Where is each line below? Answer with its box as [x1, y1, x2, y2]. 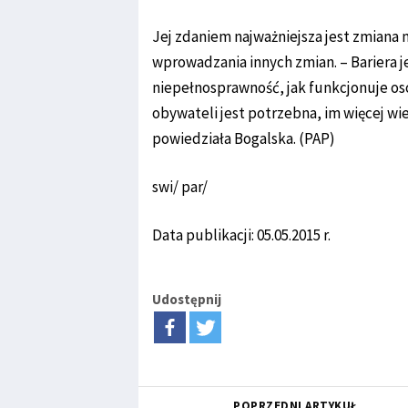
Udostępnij [152, 291, 221, 308]
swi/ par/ [152, 177, 208, 197]
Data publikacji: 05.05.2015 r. [152, 225, 331, 245]
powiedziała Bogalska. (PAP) [152, 128, 335, 148]
